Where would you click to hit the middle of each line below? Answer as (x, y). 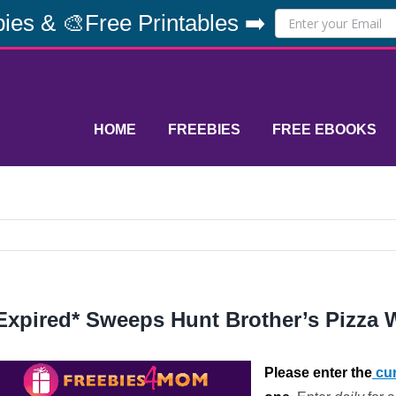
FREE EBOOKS (324, 129)
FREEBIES (204, 129)
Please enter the (318, 373)
